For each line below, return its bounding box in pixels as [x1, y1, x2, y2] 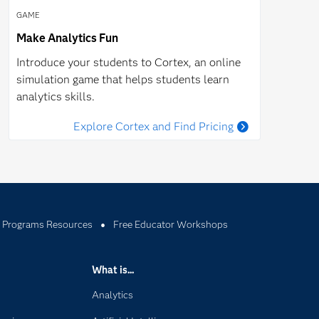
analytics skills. [16, 90, 95, 103]
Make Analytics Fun [16, 31, 118, 45]
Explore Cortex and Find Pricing [73, 120, 234, 133]
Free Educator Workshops [113, 218, 228, 231]
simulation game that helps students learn [16, 73, 229, 86]
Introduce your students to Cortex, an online [16, 56, 241, 69]
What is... [92, 263, 135, 276]
